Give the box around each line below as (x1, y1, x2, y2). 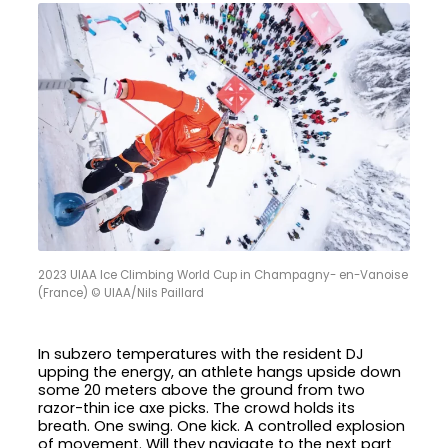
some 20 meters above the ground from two (38, 380, 366, 401)
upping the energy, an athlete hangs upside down (38, 362, 402, 383)
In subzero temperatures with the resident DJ (38, 344, 365, 365)
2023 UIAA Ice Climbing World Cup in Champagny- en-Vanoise (38, 266, 409, 283)
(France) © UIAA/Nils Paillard (38, 284, 205, 301)
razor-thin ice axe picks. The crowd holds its (38, 398, 356, 419)
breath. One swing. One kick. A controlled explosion (38, 416, 406, 437)
